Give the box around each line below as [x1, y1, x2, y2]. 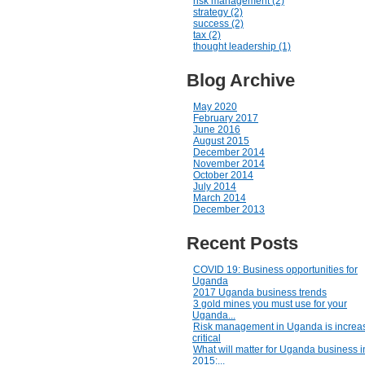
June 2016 [193, 124, 240, 135]
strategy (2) [193, 7, 243, 18]
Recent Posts [187, 233, 298, 253]
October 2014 [193, 169, 253, 181]
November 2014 [193, 158, 265, 169]
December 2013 [193, 204, 265, 215]
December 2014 [193, 147, 265, 158]
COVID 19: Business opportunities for [193, 264, 358, 275]
